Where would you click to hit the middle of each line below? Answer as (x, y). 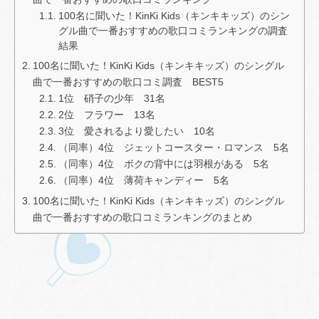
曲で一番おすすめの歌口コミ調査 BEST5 (128, 82)
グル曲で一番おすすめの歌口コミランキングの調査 (173, 31)
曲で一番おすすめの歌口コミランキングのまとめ (142, 217)
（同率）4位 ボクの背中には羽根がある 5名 (163, 164)
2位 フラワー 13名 (106, 115)
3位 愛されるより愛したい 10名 (136, 131)
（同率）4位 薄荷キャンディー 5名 (143, 180)
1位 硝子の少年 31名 (111, 98)
